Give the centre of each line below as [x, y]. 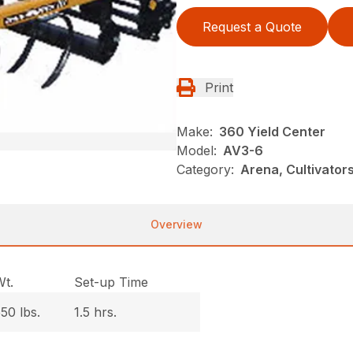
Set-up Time [111, 282]
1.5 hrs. [96, 312]
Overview [176, 224]
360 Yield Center [272, 132]
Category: [205, 169]
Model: [197, 150]
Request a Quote [252, 27]
